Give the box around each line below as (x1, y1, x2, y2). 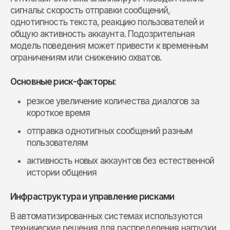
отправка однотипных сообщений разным (27, 125, 193, 136)
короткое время (27, 107, 90, 118)
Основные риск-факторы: (10, 76, 117, 87)
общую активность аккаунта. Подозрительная (10, 28, 195, 39)
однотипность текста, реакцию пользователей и (10, 16, 204, 27)
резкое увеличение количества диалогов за (27, 95, 199, 106)
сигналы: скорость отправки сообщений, (10, 5, 170, 15)
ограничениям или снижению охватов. (10, 52, 162, 63)
